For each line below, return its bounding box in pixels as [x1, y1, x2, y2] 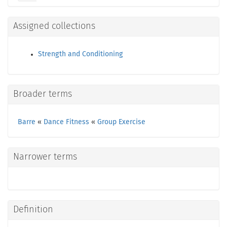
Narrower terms [13, 153, 77, 162]
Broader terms [13, 90, 72, 99]
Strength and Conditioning [38, 51, 123, 58]
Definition [13, 205, 53, 214]
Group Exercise [97, 119, 145, 126]
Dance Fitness [44, 119, 89, 126]
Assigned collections [13, 22, 95, 31]
